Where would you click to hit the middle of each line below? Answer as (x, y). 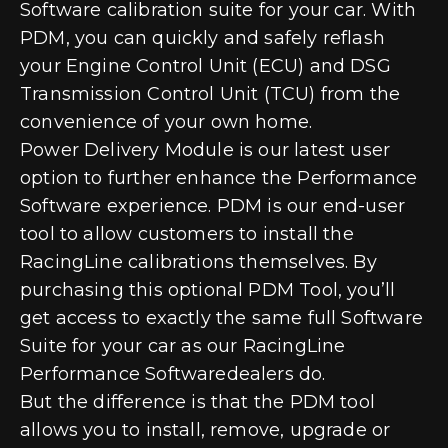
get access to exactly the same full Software (221, 317)
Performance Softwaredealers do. (173, 373)
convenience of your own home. (166, 121)
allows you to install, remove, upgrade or (205, 429)
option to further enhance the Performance (219, 177)
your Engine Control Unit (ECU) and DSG (205, 65)
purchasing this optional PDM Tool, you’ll (208, 289)
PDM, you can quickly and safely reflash (203, 37)
